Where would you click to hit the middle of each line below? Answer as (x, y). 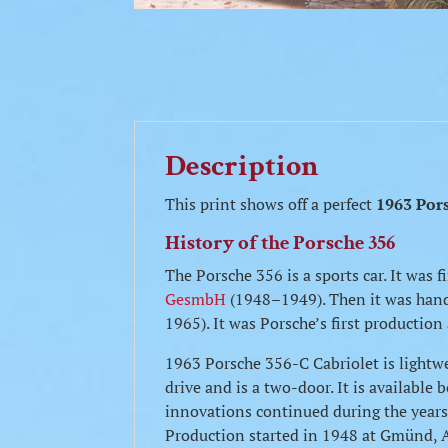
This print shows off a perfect (271, 204)
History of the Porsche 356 (280, 242)
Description (242, 166)
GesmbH (196, 299)
